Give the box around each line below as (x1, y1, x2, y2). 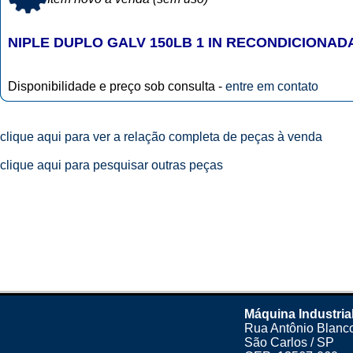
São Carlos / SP (244, 336, 334, 349)
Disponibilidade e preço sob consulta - (8, 80, 225, 93)
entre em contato (225, 80, 318, 93)
